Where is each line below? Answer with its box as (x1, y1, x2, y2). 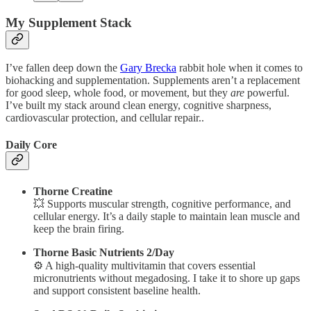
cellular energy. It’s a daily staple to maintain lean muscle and (33, 210, 300, 222)
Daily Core (6, 139, 57, 151)
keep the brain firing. (33, 222, 124, 235)
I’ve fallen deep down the (6, 62, 120, 74)
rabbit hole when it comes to (176, 62, 303, 74)
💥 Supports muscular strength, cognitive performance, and (33, 197, 291, 210)
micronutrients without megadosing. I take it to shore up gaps (33, 271, 300, 284)
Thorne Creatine (33, 185, 112, 197)
